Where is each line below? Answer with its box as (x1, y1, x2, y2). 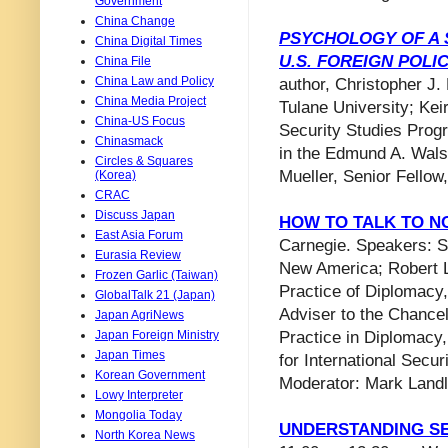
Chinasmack (95, 133, 163, 148)
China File (95, 53, 151, 68)
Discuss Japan (95, 207, 175, 222)
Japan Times (95, 347, 165, 362)
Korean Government (95, 367, 205, 382)
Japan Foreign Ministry (95, 327, 219, 342)
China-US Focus (95, 113, 185, 128)
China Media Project (95, 93, 206, 108)
